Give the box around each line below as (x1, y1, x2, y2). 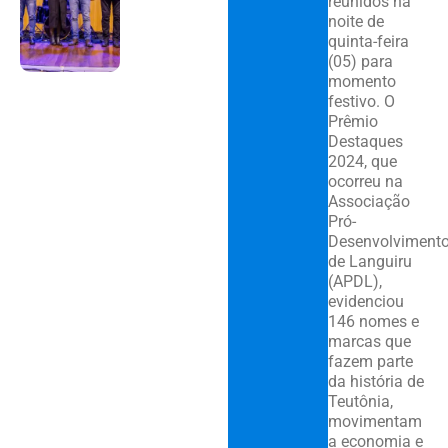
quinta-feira (327, 32, 409, 52)
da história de (327, 372, 424, 392)
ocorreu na (327, 172, 403, 192)
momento (327, 72, 396, 92)
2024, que (327, 152, 397, 172)
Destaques (327, 132, 403, 152)
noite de (327, 12, 384, 32)
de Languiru (327, 252, 412, 272)
